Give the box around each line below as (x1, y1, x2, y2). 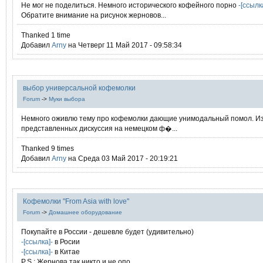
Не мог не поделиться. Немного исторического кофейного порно (21, 1, 238, 9)
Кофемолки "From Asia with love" (23, 197, 129, 205)
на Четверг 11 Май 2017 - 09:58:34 (66, 41, 182, 49)
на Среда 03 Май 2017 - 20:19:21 (66, 154, 178, 162)
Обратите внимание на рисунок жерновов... (21, 11, 166, 19)
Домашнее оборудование (49, 209, 122, 215)
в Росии (53, 238, 80, 245)
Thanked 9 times (21, 144, 74, 152)
